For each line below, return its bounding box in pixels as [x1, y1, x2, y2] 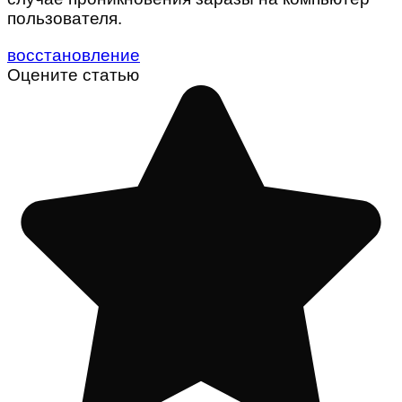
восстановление [7, 45, 140, 65]
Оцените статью [7, 65, 139, 84]
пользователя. [7, 8, 122, 28]
